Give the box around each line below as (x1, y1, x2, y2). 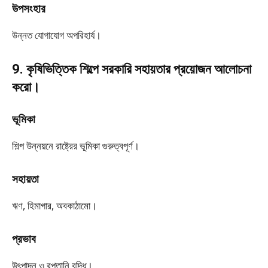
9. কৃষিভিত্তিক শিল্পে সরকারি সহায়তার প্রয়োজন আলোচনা (12, 62, 251, 77)
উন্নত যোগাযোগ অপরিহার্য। (12, 28, 101, 42)
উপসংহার (12, 2, 45, 16)
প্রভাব (12, 232, 36, 246)
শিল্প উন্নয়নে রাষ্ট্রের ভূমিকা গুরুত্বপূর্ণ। (12, 139, 139, 153)
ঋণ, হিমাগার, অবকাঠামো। (12, 199, 97, 212)
